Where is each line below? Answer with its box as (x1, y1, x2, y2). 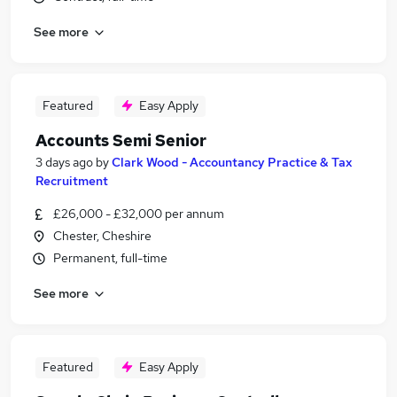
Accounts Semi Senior (35, 130, 206, 151)
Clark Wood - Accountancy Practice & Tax (112, 154, 352, 170)
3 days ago (35, 154, 93, 170)
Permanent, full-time (53, 250, 167, 266)
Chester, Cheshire (53, 228, 152, 244)
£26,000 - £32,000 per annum (53, 206, 224, 222)
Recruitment (35, 173, 108, 189)
